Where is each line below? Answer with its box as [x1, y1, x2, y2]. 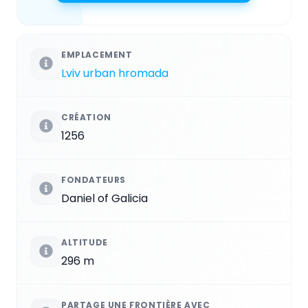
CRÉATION [61, 111, 111, 123]
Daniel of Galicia [61, 190, 148, 206]
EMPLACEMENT [61, 49, 133, 60]
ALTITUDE [61, 236, 108, 248]
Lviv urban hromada [61, 65, 168, 81]
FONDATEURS [61, 174, 126, 186]
